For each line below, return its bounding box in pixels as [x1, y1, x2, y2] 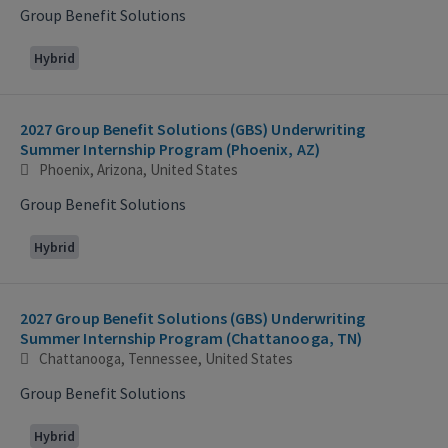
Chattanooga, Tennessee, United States [39, 348, 293, 368]
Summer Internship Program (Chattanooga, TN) [225, 327, 362, 348]
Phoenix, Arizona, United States [39, 159, 238, 179]
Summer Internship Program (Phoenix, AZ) [20, 138, 320, 159]
